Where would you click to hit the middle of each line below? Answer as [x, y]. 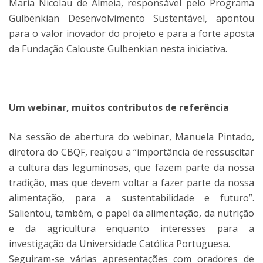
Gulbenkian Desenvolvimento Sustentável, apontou [131, 18]
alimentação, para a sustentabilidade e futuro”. [131, 198]
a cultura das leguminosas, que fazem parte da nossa [131, 167]
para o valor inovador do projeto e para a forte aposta [131, 33]
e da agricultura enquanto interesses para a [131, 228]
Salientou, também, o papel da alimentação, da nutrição [131, 213]
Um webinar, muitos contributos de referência [119, 107]
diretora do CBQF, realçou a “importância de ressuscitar [131, 152]
